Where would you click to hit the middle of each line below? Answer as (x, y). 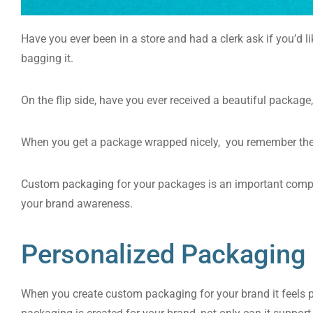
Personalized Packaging (163, 254)
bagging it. (49, 58)
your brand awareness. (77, 204)
